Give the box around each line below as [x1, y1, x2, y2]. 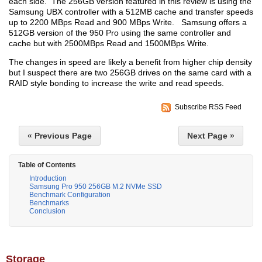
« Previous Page [27, 131, 92, 141]
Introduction [29, 174, 67, 183]
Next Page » [187, 131, 235, 141]
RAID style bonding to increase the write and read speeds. [9, 78, 226, 88]
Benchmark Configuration [29, 191, 111, 199]
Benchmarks [29, 199, 69, 208]
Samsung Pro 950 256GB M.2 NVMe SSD [29, 182, 162, 191]
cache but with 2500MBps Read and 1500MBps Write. [9, 39, 209, 49]
